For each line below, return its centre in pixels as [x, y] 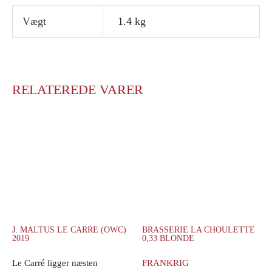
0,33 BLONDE [168, 238]
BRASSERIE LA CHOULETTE [199, 229]
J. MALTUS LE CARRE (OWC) [69, 229]
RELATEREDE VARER [78, 90]
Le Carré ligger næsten [55, 263]
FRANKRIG [165, 263]
